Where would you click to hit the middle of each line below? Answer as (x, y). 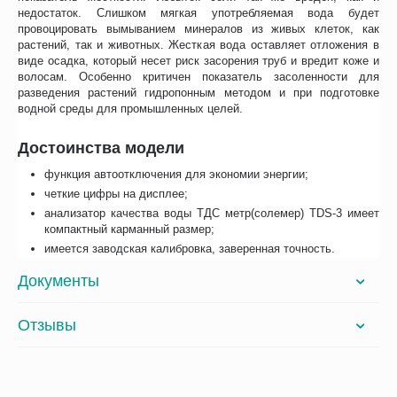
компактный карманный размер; (130, 230)
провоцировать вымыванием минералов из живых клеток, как (198, 29)
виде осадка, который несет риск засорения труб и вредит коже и (198, 61)
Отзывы (47, 325)
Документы (58, 280)
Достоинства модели (101, 148)
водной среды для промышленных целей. (131, 109)
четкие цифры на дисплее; (117, 194)
